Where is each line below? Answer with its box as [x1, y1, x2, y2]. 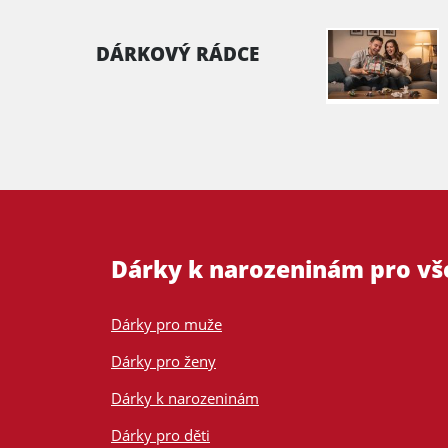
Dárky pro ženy [111, 351, 216, 371]
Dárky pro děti [111, 425, 210, 445]
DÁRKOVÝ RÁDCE [96, 41, 259, 67]
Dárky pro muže [111, 314, 222, 334]
